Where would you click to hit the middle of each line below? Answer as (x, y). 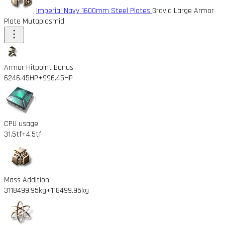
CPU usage (21, 124)
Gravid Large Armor (183, 11)
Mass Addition (27, 180)
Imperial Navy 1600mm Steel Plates (94, 11)
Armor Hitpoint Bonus (39, 67)
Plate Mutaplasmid (34, 21)
